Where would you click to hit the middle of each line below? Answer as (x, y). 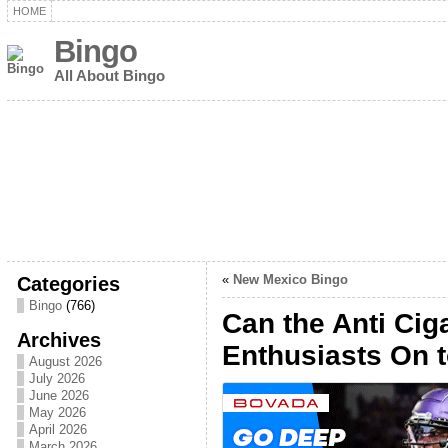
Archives (58, 339)
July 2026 (56, 378)
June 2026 (58, 395)
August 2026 (65, 361)
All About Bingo (109, 75)
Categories (68, 283)
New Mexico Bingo (290, 279)
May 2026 (57, 412)
